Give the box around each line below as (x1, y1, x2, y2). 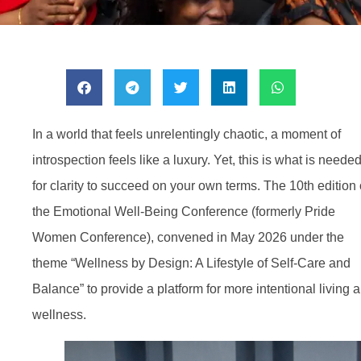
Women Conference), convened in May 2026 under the (32, 230, 344, 244)
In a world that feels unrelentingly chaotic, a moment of (32, 127, 341, 141)
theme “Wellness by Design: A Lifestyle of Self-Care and (32, 255, 351, 270)
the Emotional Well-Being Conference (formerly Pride (32, 204, 335, 218)
